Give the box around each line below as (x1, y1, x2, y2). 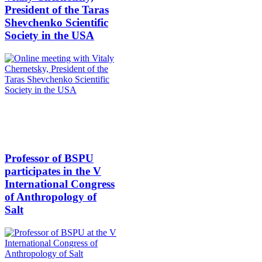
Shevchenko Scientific (5, 16, 108, 29)
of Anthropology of (5, 190, 96, 203)
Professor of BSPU (5, 151, 94, 164)
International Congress (5, 177, 115, 190)
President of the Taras (5, 4, 109, 16)
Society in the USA (5, 29, 94, 42)
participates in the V (5, 164, 101, 177)
